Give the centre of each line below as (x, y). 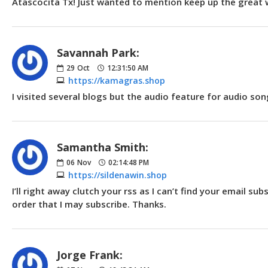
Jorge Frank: (90, 255)
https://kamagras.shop (117, 80)
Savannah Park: (98, 52)
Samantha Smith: (103, 147)
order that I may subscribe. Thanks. (89, 204)
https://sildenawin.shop (118, 175)
